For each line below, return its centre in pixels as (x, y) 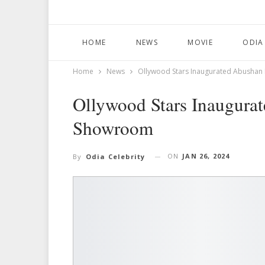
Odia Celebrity (115, 157)
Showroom (113, 128)
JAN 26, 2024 (206, 156)
